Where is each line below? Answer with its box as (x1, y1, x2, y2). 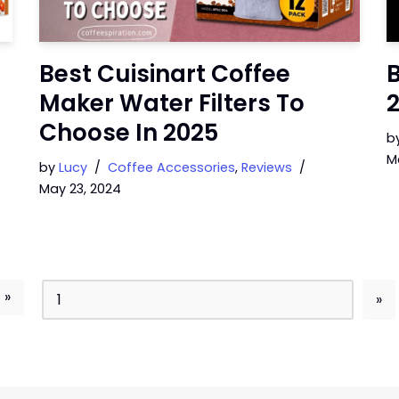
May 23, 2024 (39, 180, 121, 198)
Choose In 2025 (39, 117, 218, 149)
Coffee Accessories (108, 159, 235, 176)
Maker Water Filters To (39, 87, 305, 119)
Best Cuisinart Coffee (39, 58, 290, 90)
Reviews (241, 159, 292, 176)
